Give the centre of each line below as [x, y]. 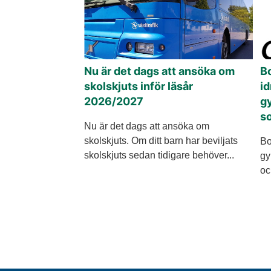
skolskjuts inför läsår [139, 86]
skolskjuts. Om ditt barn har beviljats [161, 140]
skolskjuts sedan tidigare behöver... [159, 155]
